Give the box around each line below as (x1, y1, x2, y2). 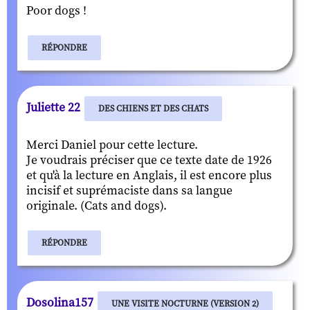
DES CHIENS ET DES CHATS (98, 102, 208, 114)
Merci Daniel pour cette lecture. (26, 137, 198, 153)
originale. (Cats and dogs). (26, 198, 167, 214)
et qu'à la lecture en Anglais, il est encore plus (26, 167, 272, 183)
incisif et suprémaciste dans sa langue (26, 183, 232, 199)
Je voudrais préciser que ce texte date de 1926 (26, 152, 272, 168)
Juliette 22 (26, 100, 83, 116)
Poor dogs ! (26, 3, 86, 19)
